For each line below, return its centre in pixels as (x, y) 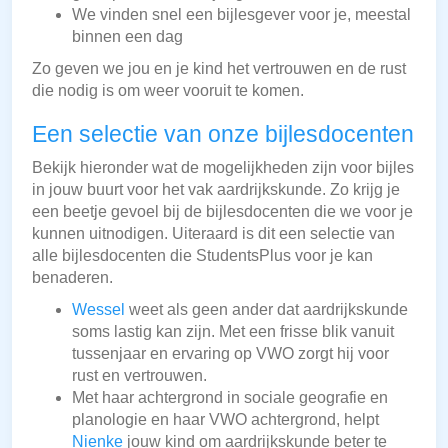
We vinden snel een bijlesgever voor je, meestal (241, 15)
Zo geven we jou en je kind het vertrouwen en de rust (219, 69)
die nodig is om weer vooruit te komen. (168, 91)
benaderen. (72, 278)
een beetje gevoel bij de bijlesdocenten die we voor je (222, 212)
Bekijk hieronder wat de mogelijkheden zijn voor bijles (223, 168)
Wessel (98, 310)
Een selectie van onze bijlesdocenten (223, 134)
